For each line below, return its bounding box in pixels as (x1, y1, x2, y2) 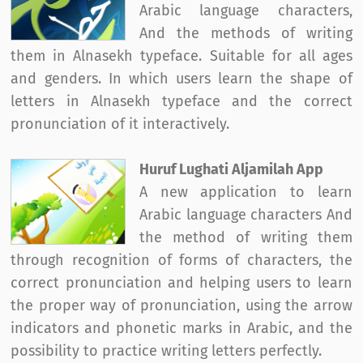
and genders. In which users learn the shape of (11, 71, 352, 87)
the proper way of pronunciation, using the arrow (11, 298, 352, 314)
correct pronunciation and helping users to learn (11, 275, 352, 291)
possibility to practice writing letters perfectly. (11, 344, 322, 359)
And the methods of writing (139, 26, 352, 41)
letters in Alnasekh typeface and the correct (11, 94, 352, 109)
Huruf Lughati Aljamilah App (139, 162, 324, 177)
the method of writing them (139, 230, 352, 246)
